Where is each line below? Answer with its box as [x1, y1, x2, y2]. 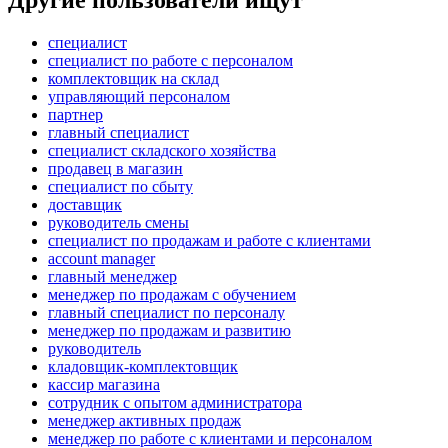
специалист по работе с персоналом [48, 52, 293, 70]
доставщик [48, 196, 122, 214]
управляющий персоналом [48, 88, 230, 106]
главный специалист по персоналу [48, 304, 285, 322]
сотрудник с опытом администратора [48, 394, 302, 412]
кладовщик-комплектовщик [48, 358, 238, 376]
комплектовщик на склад [48, 70, 219, 88]
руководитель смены [48, 214, 189, 232]
